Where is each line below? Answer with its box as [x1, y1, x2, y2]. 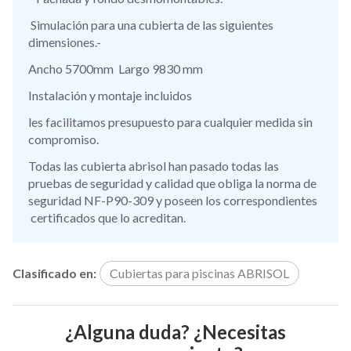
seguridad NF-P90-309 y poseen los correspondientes [28, 192, 317, 208]
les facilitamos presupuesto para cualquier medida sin [28, 114, 313, 129]
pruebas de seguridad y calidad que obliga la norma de [28, 175, 317, 190]
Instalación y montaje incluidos [28, 87, 192, 103]
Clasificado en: [13, 265, 96, 280]
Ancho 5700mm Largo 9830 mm [28, 60, 203, 76]
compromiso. [28, 131, 99, 147]
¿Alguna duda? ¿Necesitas [65, 320, 286, 343]
